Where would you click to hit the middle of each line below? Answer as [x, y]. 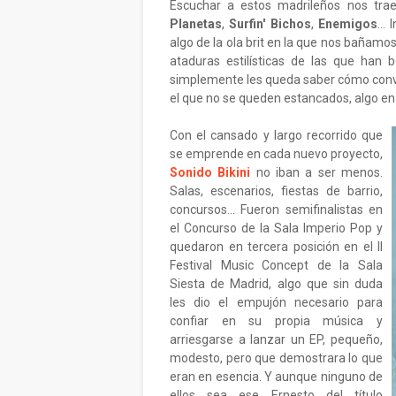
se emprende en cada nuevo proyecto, [276, 154]
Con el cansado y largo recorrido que [276, 135]
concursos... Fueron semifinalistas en [276, 209]
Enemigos [347, 24]
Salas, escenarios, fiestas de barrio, [276, 191]
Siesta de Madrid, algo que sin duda [276, 284]
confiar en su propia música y [276, 321]
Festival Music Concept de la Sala [276, 265]
